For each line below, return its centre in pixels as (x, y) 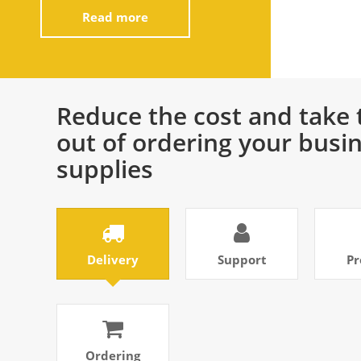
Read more (115, 17)
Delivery (113, 259)
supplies (105, 169)
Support (242, 259)
